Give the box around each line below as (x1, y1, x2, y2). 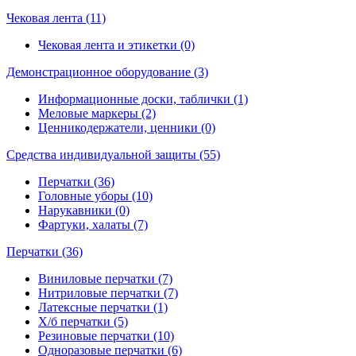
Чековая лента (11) (6, 10, 106, 25)
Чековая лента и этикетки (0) (38, 37, 195, 52)
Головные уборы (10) (38, 188, 153, 203)
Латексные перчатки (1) (38, 300, 168, 314)
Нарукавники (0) (38, 203, 130, 217)
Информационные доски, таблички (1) (38, 91, 248, 106)
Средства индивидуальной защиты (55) (6, 147, 220, 161)
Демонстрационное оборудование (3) (6, 64, 208, 79)
